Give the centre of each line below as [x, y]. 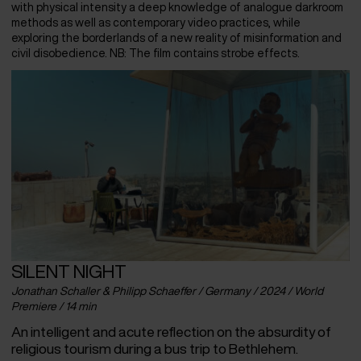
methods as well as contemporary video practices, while [156, 23]
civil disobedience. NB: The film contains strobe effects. [156, 54]
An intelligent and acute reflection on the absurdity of [171, 332]
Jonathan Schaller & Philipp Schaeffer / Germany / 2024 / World [167, 291]
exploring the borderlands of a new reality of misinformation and [176, 38]
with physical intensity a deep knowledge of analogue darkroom [177, 8]
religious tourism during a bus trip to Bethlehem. [155, 349]
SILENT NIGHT [69, 271]
